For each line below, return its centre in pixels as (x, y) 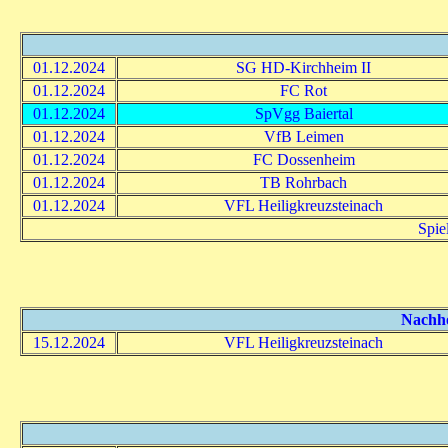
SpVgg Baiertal (303, 113)
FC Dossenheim (303, 159)
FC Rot (303, 90)
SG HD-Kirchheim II (303, 67)
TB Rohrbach (303, 182)
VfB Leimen (303, 136)
